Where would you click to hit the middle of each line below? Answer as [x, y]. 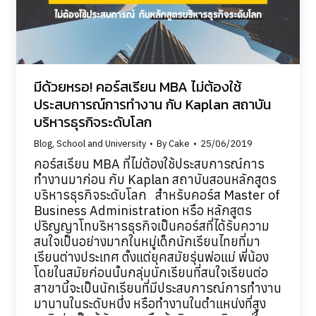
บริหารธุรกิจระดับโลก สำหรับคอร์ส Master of [157, 195]
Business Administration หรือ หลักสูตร [142, 211]
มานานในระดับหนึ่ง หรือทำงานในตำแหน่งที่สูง [150, 304]
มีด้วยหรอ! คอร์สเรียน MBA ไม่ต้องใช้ [137, 87]
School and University [101, 144]
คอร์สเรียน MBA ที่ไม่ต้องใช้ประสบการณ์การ [149, 164]
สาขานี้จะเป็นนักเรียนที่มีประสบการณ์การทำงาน [157, 288]
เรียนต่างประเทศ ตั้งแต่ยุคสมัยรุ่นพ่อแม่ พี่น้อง [151, 257]
